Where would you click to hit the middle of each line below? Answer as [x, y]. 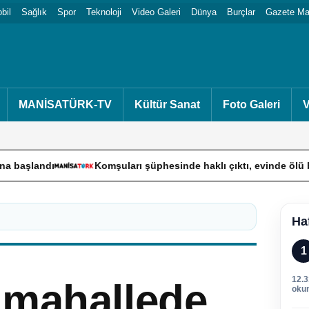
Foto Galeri [251, 104]
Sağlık [34, 12]
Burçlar [241, 12]
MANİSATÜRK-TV [65, 104]
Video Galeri [156, 12]
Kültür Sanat [167, 104]
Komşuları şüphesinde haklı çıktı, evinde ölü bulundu [134, 166]
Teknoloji [104, 12]
